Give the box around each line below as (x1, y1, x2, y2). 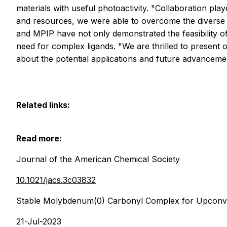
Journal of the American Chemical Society (16, 154, 180, 165)
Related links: (16, 100, 70, 110)
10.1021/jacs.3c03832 (16, 175, 96, 185)
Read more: (16, 133, 62, 144)
